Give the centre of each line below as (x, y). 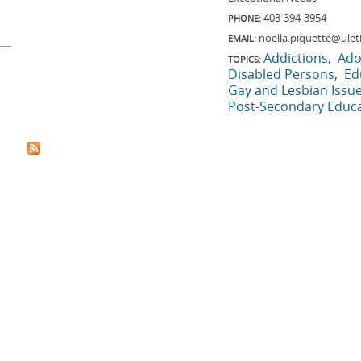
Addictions (296, 58)
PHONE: (245, 18)
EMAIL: (242, 38)
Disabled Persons (281, 74)
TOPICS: (245, 59)
